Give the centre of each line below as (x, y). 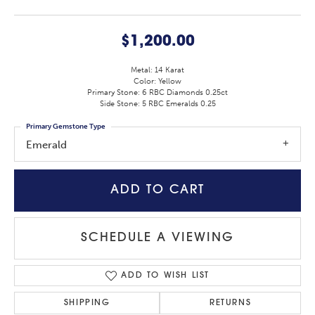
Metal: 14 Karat (157, 70)
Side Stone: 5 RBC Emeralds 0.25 (157, 104)
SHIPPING (87, 303)
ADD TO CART (157, 191)
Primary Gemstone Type (66, 127)
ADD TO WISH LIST (165, 275)
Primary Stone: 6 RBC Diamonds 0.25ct (157, 93)
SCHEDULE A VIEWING (157, 238)
